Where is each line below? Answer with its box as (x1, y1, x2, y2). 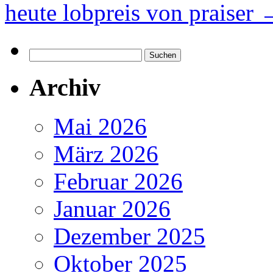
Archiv (29, 73, 101, 101)
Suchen (29, 48, 57, 58)
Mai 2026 (54, 113, 147, 140)
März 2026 (54, 141, 158, 168)
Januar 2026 (54, 196, 171, 222)
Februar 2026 (54, 168, 183, 195)
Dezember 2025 (54, 223, 205, 250)
